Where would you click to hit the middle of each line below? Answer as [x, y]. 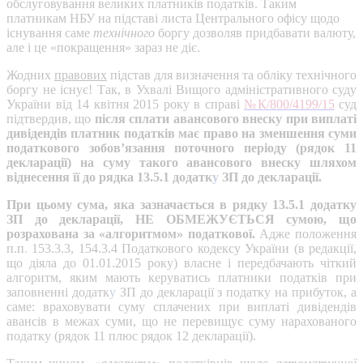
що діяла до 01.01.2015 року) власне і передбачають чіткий [181, 263]
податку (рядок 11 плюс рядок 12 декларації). [131, 336]
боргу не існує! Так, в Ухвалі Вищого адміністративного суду [181, 90]
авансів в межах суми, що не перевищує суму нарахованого [181, 322]
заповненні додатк [58, 293]
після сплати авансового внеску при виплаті [226, 119]
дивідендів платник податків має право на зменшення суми [181, 134]
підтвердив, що [51, 119]
